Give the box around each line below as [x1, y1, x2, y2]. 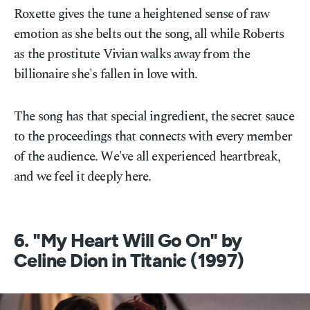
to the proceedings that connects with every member [14, 127, 293, 147]
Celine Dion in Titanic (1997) [14, 252, 244, 271]
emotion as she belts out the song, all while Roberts [14, 24, 284, 44]
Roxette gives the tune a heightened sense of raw [14, 4, 270, 24]
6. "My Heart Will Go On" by [14, 232, 242, 250]
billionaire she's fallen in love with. [14, 64, 198, 84]
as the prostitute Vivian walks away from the [14, 44, 250, 64]
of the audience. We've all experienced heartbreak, [14, 147, 281, 167]
